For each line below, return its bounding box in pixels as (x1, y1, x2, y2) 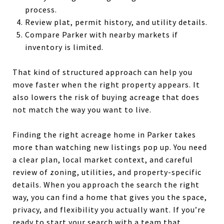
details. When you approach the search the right (12, 179, 199, 189)
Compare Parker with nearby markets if (24, 29, 178, 39)
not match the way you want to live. (12, 104, 151, 114)
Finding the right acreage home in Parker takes (12, 129, 196, 139)
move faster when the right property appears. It (12, 79, 200, 89)
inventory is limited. (24, 41, 103, 52)
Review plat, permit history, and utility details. (24, 16, 207, 27)
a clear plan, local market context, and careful (12, 154, 193, 164)
